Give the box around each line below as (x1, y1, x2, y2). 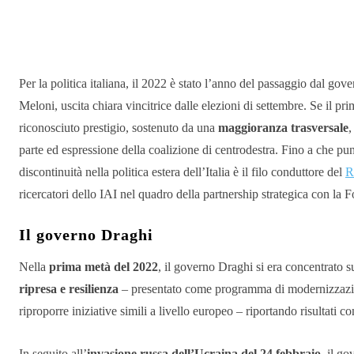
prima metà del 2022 (49, 260, 158, 274)
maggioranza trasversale (218, 121, 348, 135)
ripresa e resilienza (19, 282, 119, 296)
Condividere (56, 28, 108, 40)
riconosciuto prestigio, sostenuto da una (19, 121, 218, 135)
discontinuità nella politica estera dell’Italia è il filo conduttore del (19, 165, 345, 179)
